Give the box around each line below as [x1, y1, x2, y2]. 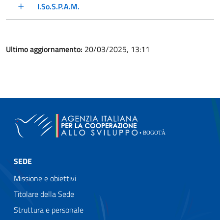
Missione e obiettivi [14, 172, 76, 185]
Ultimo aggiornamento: [6, 43, 84, 55]
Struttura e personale [14, 204, 83, 216]
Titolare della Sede [14, 188, 74, 200]
